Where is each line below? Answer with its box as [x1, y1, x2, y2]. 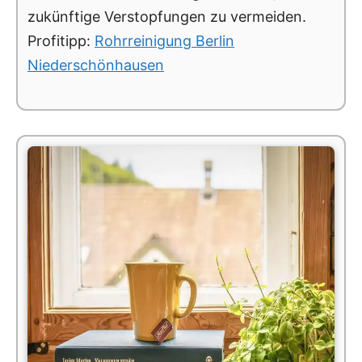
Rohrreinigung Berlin [95, 32, 234, 49]
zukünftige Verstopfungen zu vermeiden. [27, 7, 306, 25]
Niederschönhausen [27, 56, 164, 74]
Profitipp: [27, 32, 95, 49]
